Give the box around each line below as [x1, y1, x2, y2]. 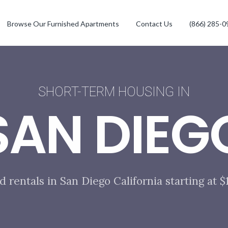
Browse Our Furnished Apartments [7, 19, 119, 28]
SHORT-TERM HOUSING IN [38, 83, 190, 99]
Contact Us [135, 19, 173, 28]
